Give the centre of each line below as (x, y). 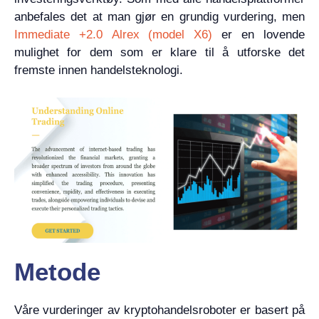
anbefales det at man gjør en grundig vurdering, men (159, 17)
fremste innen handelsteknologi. (99, 70)
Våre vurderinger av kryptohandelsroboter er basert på (159, 310)
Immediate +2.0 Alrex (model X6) (113, 35)
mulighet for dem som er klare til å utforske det (159, 52)
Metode (57, 271)
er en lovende (258, 35)
